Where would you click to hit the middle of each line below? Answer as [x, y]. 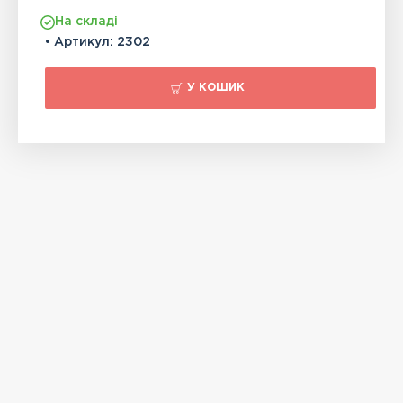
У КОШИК [216, 88]
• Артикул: [80, 43]
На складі [87, 22]
